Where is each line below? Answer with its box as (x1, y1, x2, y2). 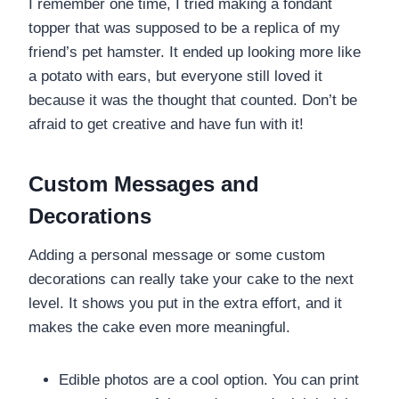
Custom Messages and (28, 171, 259, 196)
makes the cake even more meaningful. (28, 318, 290, 336)
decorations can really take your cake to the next (28, 270, 354, 288)
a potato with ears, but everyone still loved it (28, 67, 322, 85)
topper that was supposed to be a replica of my (28, 19, 340, 37)
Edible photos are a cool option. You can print (59, 370, 359, 388)
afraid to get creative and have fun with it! (28, 115, 304, 133)
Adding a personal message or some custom (28, 246, 325, 264)
